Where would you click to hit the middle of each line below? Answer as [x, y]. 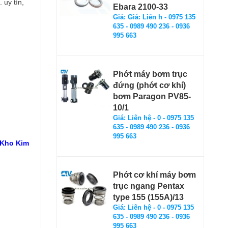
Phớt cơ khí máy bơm [154, 175]
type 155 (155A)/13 [148, 197]
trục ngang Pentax [149, 186]
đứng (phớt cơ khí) [149, 85]
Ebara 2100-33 [140, 7]
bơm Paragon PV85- [152, 96]
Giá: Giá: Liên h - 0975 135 [154, 17]
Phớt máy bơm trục [150, 74]
